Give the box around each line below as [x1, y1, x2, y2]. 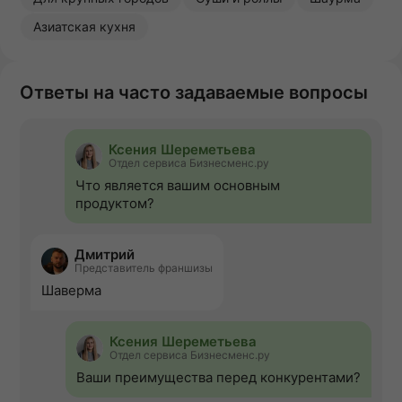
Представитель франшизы [74, 261, 213, 275]
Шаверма [41, 282, 101, 300]
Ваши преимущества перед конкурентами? [76, 369, 361, 387]
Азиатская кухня [33, 19, 135, 35]
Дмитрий [74, 246, 135, 264]
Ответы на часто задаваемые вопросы [20, 82, 368, 104]
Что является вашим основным [75, 177, 280, 195]
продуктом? [75, 195, 154, 213]
